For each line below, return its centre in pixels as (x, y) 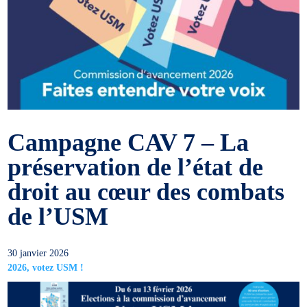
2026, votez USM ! (46, 268)
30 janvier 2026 (38, 254)
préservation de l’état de (136, 168)
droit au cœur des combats (146, 192)
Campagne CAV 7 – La (128, 143)
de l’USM (58, 217)
